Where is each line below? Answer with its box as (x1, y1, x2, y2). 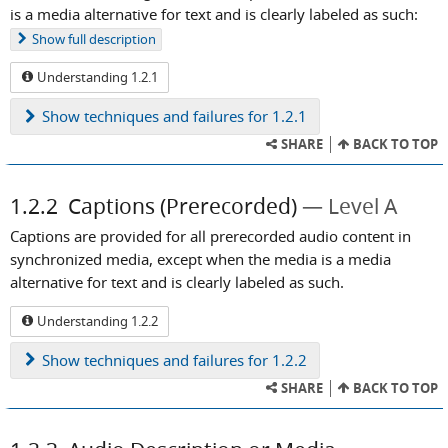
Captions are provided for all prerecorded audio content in (10, 226, 411, 247)
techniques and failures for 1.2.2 (80, 349, 307, 370)
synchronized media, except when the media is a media (10, 249, 391, 270)
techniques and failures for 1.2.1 (80, 106, 307, 127)
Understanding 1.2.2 (34, 311, 158, 330)
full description (65, 29, 156, 48)
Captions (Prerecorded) (68, 192, 297, 221)
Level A (328, 192, 397, 221)
